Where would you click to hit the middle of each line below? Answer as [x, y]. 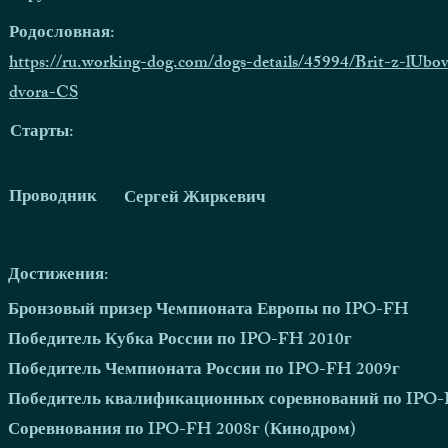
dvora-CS [43, 94]
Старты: [42, 133]
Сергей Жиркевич [195, 199]
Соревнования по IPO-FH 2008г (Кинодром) [182, 431]
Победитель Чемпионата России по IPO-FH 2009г [204, 371]
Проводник [53, 198]
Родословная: [62, 34]
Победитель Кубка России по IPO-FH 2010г [180, 341]
